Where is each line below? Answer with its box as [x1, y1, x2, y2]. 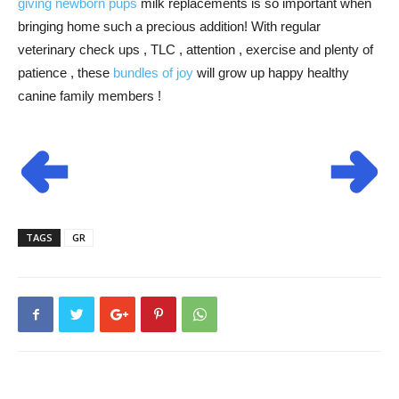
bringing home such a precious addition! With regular [18, 19, 321, 34]
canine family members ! [18, 88, 161, 103]
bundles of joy [113, 65, 193, 80]
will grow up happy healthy [193, 65, 349, 80]
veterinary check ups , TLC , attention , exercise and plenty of [18, 42, 373, 57]
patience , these [18, 65, 113, 80]
